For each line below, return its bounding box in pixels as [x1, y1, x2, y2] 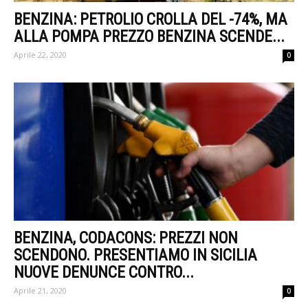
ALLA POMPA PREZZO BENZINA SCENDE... [14, 27, 285, 46]
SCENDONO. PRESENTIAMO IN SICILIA [14, 246, 257, 265]
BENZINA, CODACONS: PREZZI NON [14, 229, 238, 248]
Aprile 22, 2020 [14, 49, 67, 60]
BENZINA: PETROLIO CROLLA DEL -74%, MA [14, 10, 287, 29]
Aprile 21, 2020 [14, 285, 67, 296]
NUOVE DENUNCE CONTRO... [14, 263, 194, 283]
